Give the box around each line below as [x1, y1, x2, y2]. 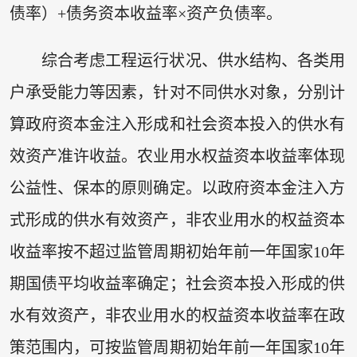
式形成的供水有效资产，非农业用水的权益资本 [9, 211, 346, 229]
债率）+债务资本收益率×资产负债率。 [9, 4, 282, 22]
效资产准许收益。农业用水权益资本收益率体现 [9, 147, 346, 166]
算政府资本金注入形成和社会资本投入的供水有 [9, 116, 346, 134]
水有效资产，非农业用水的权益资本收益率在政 [9, 307, 346, 325]
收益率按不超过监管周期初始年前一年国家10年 [9, 243, 346, 261]
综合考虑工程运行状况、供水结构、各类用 [41, 52, 346, 70]
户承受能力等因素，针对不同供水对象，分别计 [9, 84, 346, 102]
